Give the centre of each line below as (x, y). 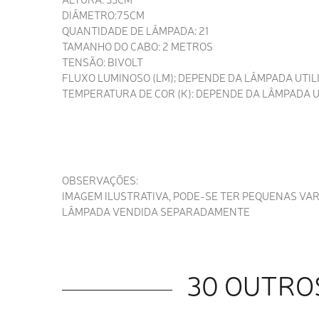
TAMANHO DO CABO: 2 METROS (137, 46)
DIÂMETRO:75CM (103, 15)
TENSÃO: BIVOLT (104, 62)
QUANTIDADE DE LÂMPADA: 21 (135, 31)
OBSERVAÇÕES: (100, 180)
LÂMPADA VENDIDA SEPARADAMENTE (156, 211)
